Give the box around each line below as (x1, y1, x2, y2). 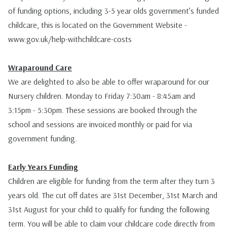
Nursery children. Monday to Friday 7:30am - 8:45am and (8, 90, 195, 101)
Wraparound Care (8, 62, 72, 72)
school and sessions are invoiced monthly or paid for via (8, 119, 192, 129)
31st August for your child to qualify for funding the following (8, 204, 210, 214)
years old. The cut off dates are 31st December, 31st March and (8, 190, 217, 200)
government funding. (8, 133, 77, 143)
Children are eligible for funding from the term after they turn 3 (8, 175, 215, 186)
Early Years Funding (8, 161, 78, 172)
